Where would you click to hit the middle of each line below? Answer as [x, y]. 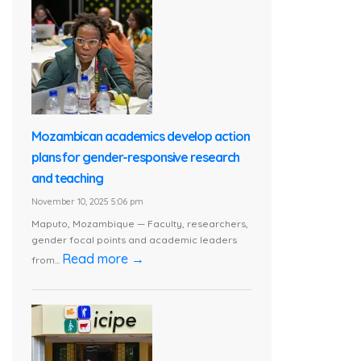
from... [47, 260]
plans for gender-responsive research [136, 157]
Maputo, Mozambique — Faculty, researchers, [140, 224]
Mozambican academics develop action [141, 136]
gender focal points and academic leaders [134, 240]
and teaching [70, 178]
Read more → [103, 259]
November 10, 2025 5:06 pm [87, 201]
